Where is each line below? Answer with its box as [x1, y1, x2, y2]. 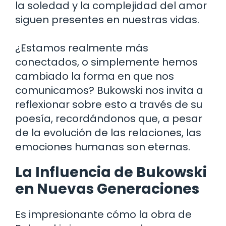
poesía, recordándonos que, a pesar [15, 111, 202, 126]
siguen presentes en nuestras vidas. [15, 12, 199, 27]
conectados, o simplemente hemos [15, 54, 198, 69]
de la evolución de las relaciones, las [15, 125, 201, 140]
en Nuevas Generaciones [15, 179, 199, 199]
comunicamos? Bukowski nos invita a [15, 83, 203, 97]
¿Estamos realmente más [15, 40, 148, 55]
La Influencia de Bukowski [15, 162, 207, 182]
